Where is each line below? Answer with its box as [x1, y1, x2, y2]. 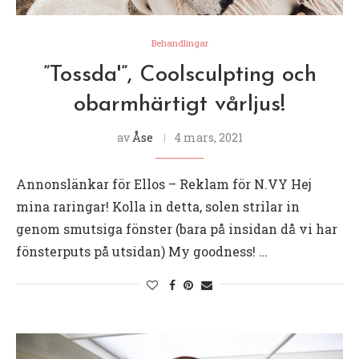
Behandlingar [151, 36, 208, 49]
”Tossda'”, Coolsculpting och [42, 63, 317, 87]
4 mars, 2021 [173, 129, 243, 145]
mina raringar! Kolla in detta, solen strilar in [16, 197, 300, 215]
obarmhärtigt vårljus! [74, 93, 285, 116]
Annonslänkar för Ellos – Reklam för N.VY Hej [16, 175, 312, 192]
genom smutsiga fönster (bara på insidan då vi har [16, 220, 337, 237]
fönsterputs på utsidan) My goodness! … [16, 242, 268, 260]
